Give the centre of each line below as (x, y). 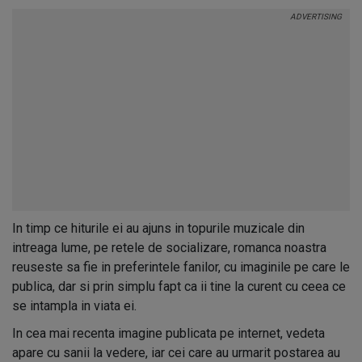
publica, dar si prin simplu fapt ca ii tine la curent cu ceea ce (179, 286)
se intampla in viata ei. (74, 306)
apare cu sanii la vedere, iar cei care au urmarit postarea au (176, 353)
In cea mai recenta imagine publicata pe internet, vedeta (168, 333)
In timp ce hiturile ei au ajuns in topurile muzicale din (158, 228)
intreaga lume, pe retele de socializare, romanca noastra (169, 248)
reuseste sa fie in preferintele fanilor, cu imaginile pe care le (181, 267)
